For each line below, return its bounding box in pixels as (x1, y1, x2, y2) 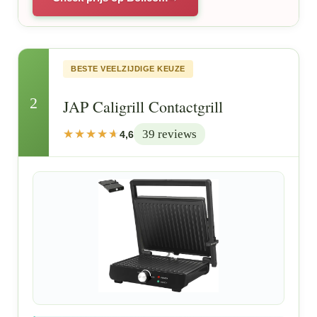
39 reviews (142, 127, 197, 141)
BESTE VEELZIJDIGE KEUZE (71, 64, 185, 73)
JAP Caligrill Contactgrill (63, 96, 224, 117)
